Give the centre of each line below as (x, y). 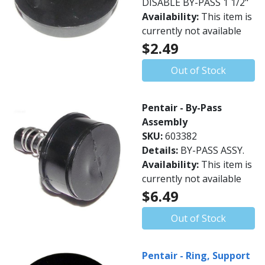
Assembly (165, 122)
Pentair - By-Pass (182, 108)
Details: (161, 150)
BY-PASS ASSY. (212, 150)
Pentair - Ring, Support (196, 256)
